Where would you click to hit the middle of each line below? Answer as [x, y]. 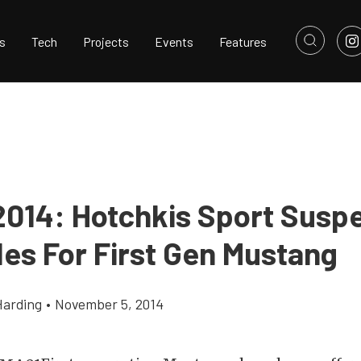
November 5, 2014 [109, 304]
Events [174, 41]
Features [243, 41]
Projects [106, 41]
